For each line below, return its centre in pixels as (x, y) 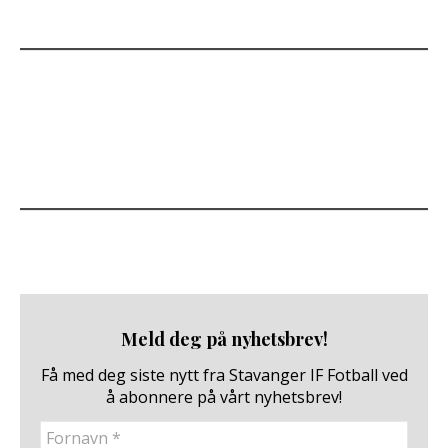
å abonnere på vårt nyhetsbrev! (224, 397)
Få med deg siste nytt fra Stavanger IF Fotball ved (224, 375)
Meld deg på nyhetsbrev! (224, 338)
